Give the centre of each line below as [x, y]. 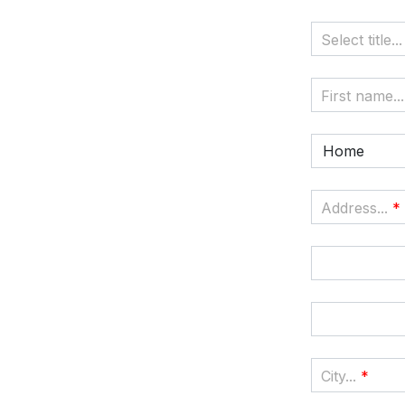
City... [339, 377]
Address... [354, 208]
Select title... [362, 40]
